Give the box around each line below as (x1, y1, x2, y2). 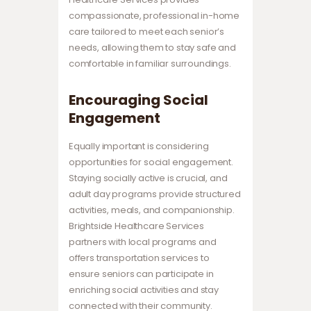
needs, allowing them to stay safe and (69, 41, 236, 55)
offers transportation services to (69, 251, 210, 265)
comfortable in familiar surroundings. (69, 57, 231, 71)
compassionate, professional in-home (69, 9, 240, 23)
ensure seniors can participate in (69, 267, 214, 281)
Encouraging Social (69, 90, 208, 110)
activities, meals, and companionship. (69, 203, 235, 217)
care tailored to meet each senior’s (69, 25, 225, 39)
